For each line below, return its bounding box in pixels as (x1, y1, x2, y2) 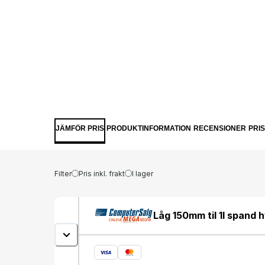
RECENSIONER (193, 124, 246, 132)
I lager (132, 169, 153, 178)
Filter (54, 169, 72, 178)
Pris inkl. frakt (79, 169, 125, 178)
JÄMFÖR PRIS (56, 124, 104, 132)
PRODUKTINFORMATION (106, 124, 191, 132)
